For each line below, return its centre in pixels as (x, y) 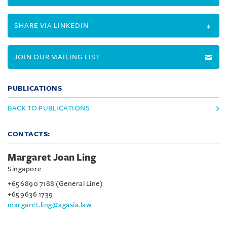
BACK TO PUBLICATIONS (49, 108)
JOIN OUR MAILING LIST (57, 57)
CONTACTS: (29, 134)
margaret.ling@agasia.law (49, 205)
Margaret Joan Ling (52, 158)
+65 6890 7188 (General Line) (55, 184)
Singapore (25, 169)
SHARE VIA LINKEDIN (51, 26)
